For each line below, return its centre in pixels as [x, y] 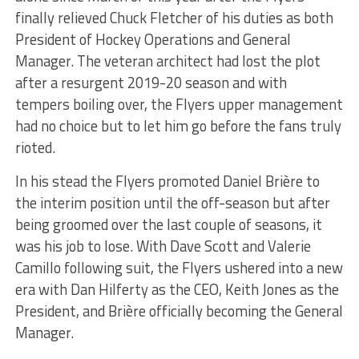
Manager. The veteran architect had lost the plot [167, 61]
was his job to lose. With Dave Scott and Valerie [163, 246]
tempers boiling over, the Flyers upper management [179, 104]
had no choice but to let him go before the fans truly [178, 125]
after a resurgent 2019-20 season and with [151, 82]
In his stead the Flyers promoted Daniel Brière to [167, 181]
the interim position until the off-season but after [172, 202]
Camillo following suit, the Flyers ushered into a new [179, 267]
